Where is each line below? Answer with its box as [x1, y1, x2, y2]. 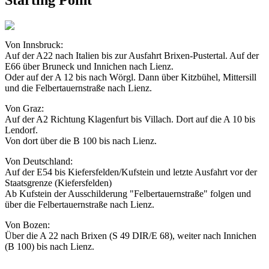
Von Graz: [5, 103, 44, 113]
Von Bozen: [5, 219, 50, 230]
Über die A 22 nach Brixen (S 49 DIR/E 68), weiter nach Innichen [5, 230, 256, 241]
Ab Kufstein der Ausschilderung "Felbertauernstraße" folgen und [5, 188, 251, 199]
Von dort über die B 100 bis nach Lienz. [5, 135, 157, 146]
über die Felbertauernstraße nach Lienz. [5, 199, 154, 210]
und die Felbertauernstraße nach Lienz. [5, 82, 152, 93]
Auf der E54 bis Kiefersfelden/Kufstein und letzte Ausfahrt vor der [5, 166, 257, 177]
